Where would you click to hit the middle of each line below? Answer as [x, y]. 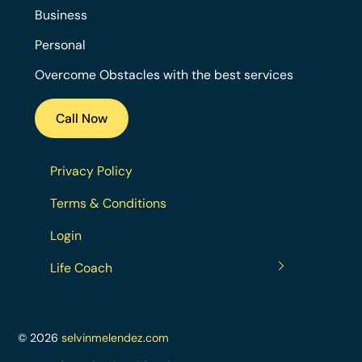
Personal [60, 45]
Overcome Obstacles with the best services [164, 74]
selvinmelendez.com [116, 338]
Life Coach [82, 267]
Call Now [81, 118]
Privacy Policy [92, 171]
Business [61, 15]
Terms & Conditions [109, 204]
